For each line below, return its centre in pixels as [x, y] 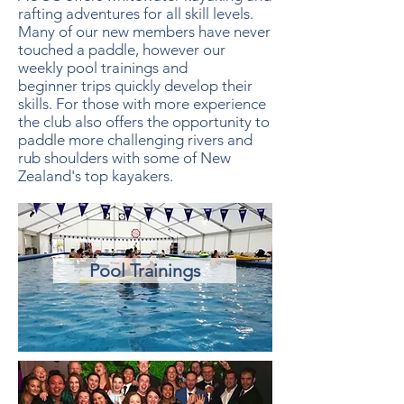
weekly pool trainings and [103, 68]
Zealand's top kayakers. [96, 176]
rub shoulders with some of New [124, 158]
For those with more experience [161, 104]
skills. [37, 104]
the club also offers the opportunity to [144, 122]
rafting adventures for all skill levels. [136, 14]
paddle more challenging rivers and [135, 140]
